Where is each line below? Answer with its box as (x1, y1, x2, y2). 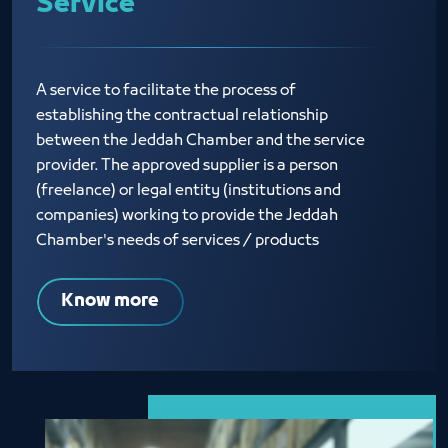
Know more (61, 289, 159, 313)
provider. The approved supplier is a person (36, 155, 338, 176)
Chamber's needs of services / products (36, 230, 319, 251)
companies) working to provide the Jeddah (36, 205, 338, 226)
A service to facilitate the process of (36, 80, 296, 101)
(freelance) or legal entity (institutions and (36, 180, 341, 201)
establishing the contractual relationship (36, 105, 328, 126)
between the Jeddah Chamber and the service (36, 130, 365, 151)
